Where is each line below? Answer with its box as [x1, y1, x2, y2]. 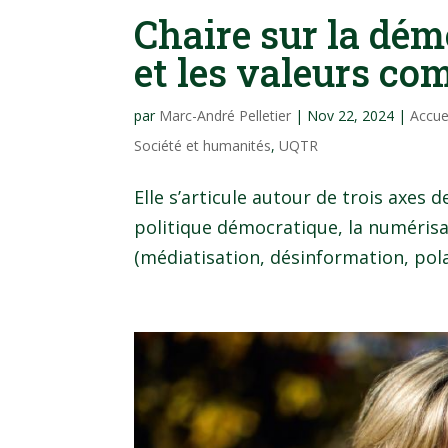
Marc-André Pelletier [159, 106, 292, 126]
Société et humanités [134, 136, 272, 156]
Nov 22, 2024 [307, 106, 395, 126]
